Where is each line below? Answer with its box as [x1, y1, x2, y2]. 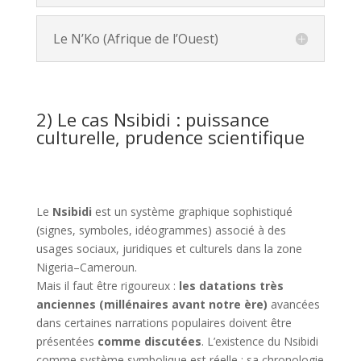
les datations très [178, 278, 284, 293]
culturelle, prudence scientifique [35, 125, 305, 149]
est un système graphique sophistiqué [91, 204, 293, 219]
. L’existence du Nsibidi [201, 334, 318, 349]
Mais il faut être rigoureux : [35, 278, 179, 293]
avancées [267, 297, 320, 312]
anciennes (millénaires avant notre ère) [35, 297, 268, 312]
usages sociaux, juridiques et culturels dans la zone [35, 241, 302, 256]
